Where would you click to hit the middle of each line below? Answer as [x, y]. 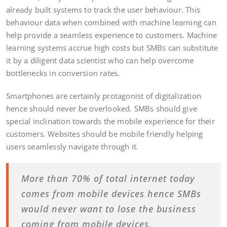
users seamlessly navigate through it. [72, 146]
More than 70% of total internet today [108, 178]
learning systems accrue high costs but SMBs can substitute [112, 47]
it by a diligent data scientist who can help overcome [100, 60]
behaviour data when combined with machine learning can [111, 22]
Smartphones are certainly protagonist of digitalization [104, 96]
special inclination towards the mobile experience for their [110, 121]
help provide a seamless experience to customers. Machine [112, 35]
